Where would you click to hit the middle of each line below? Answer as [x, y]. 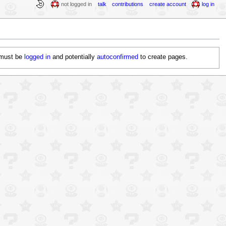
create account [167, 4]
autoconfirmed [118, 57]
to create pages [162, 57]
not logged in [77, 4]
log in [208, 4]
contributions [128, 4]
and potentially [74, 57]
